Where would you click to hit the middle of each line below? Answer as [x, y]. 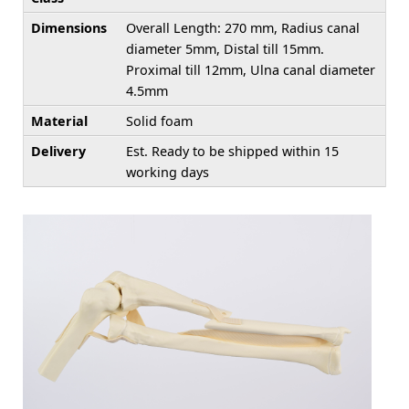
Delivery [58, 152]
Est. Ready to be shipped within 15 [232, 152]
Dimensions [69, 28]
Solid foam [159, 121]
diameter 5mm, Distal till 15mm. [225, 49]
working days [168, 173]
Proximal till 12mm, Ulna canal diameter [251, 70]
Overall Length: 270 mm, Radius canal [243, 28]
